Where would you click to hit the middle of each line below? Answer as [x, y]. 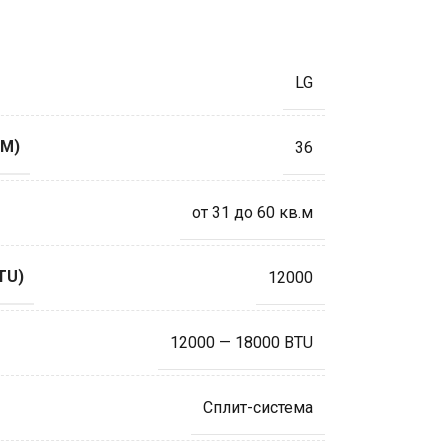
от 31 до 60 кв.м [252, 212]
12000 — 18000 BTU [241, 342]
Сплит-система [257, 407]
